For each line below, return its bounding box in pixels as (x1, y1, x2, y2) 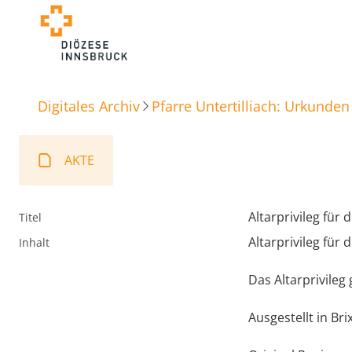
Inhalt (19, 235, 49, 251)
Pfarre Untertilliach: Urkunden (152, 96, 350, 115)
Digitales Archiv (38, 96, 140, 115)
